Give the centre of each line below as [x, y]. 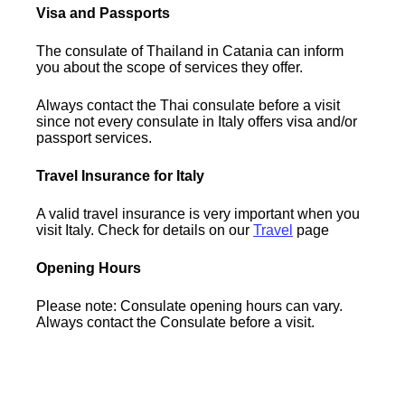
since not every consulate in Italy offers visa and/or [197, 121]
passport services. [94, 137]
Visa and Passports [104, 13]
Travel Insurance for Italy [121, 175]
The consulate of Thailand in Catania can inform [190, 51]
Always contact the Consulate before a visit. [176, 322]
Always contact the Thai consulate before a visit [188, 105]
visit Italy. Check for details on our [145, 230]
